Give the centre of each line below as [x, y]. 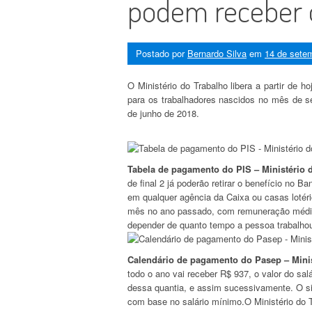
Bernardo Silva [217, 53]
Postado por [162, 53]
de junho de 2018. [163, 113]
